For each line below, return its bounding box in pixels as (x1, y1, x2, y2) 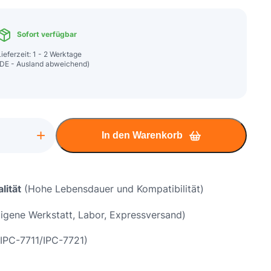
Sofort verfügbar (15, 30, 77, 39)
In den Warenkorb (101, 130, 183, 140)
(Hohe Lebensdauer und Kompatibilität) (21, 183, 204, 195)
